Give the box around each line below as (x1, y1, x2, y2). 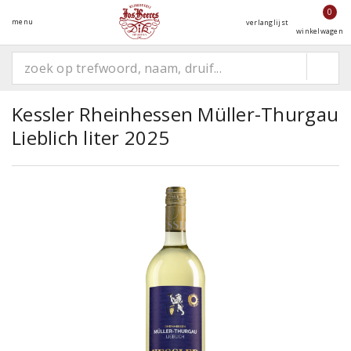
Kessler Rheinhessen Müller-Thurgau (12, 101, 339, 127)
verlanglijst (245, 17, 289, 27)
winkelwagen (296, 26, 343, 36)
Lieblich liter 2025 (12, 125, 170, 150)
